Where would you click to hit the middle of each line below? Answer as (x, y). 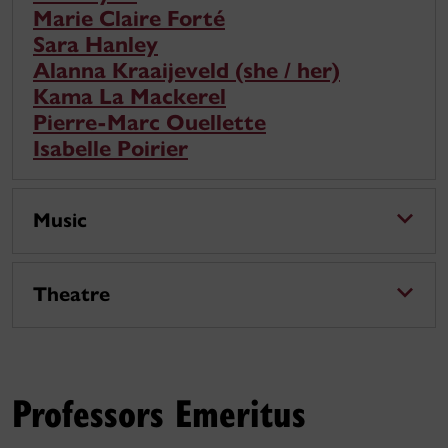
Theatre (71, 294)
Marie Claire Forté (129, 18)
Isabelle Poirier (110, 148)
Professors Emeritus (159, 411)
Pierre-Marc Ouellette (149, 122)
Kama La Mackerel (129, 96)
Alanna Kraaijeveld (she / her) (186, 70)
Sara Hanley (95, 44)
